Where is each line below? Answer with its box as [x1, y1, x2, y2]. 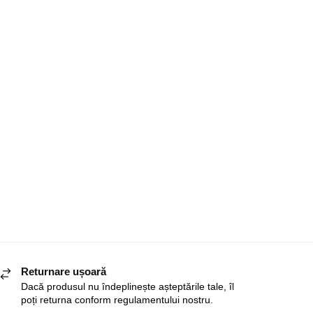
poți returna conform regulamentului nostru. [20, 294, 213, 306]
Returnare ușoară [20, 265, 106, 277]
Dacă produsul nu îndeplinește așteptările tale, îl [20, 281, 234, 293]
